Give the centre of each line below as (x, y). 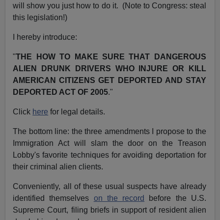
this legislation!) (40, 18)
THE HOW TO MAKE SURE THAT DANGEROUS (111, 57)
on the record (119, 198)
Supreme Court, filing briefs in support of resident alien (110, 210)
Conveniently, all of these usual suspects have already (110, 187)
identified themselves (53, 198)
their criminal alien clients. (58, 167)
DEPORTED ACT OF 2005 (61, 92)
